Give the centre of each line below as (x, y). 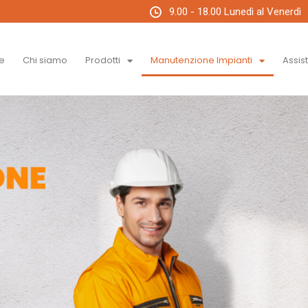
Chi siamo (45, 60)
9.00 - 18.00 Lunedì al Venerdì (235, 12)
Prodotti (103, 60)
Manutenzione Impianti (202, 60)
